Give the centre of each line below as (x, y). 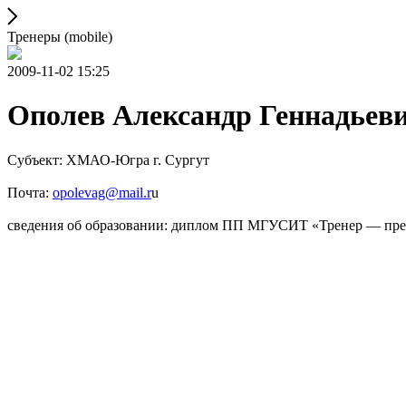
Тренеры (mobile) (60, 37)
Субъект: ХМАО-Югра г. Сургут (108, 159)
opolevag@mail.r (102, 192)
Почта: (30, 192)
